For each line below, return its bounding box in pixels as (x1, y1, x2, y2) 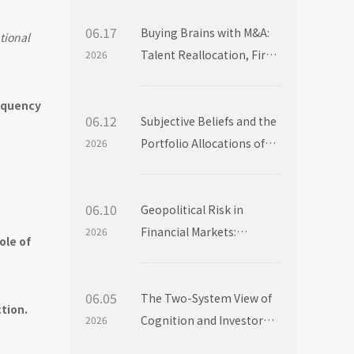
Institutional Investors (141, 157, 259, 174)
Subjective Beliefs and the (141, 113, 277, 130)
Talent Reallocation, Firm (141, 47, 277, 63)
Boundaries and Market (141, 69, 263, 85)
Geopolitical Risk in (141, 201, 243, 218)
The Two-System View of (141, 290, 272, 307)
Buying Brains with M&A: (141, 24, 269, 41)
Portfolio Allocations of (141, 135, 265, 152)
